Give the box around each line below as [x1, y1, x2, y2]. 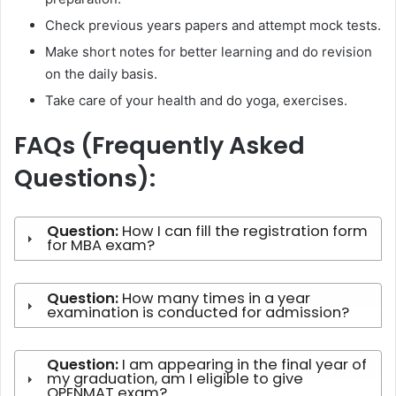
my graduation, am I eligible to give [47, 369, 304, 389]
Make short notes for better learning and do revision [45, 42, 372, 60]
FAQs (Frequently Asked [14, 128, 305, 162]
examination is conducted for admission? [47, 301, 350, 323]
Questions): [14, 161, 156, 194]
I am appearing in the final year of [122, 354, 368, 375]
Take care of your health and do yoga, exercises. [45, 91, 347, 109]
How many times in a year [122, 287, 311, 308]
